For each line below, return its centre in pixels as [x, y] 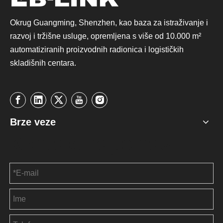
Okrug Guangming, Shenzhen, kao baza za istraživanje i [109, 23]
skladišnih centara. [43, 63]
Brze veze [33, 122]
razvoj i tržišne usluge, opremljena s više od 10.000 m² [106, 36]
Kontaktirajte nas [90, 144]
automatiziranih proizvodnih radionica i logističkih [97, 50]
